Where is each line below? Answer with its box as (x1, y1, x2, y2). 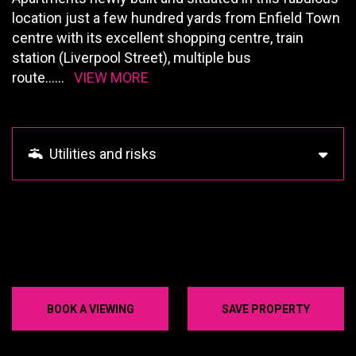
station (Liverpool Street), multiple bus (12, 48, 251, 66)
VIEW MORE (74, 68, 149, 86)
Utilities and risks (43, 145, 157, 162)
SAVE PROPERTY (222, 302, 310, 315)
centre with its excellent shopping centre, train (12, 29, 304, 46)
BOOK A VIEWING (46, 302, 134, 315)
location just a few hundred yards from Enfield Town (12, 9, 340, 26)
